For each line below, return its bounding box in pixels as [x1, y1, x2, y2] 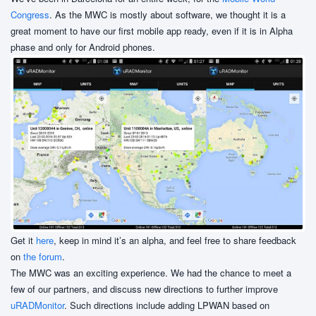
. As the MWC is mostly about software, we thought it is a [49, 7, 286, 21]
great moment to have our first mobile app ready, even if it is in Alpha [11, 23, 293, 37]
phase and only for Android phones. [11, 39, 155, 54]
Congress [11, 7, 49, 21]
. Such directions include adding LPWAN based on [64, 298, 269, 312]
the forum [23, 249, 62, 263]
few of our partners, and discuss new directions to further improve [11, 281, 278, 296]
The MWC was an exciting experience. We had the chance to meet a [11, 265, 291, 279]
